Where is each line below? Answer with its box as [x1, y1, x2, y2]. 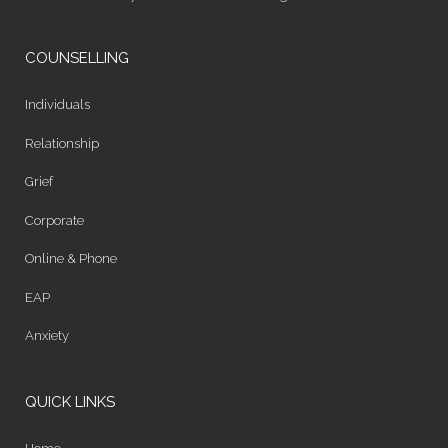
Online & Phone [25, 251, 117, 267]
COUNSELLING [25, 49, 129, 68]
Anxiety [25, 328, 69, 344]
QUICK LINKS [25, 393, 115, 412]
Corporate [25, 212, 84, 228]
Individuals [25, 97, 90, 113]
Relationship [25, 135, 99, 151]
